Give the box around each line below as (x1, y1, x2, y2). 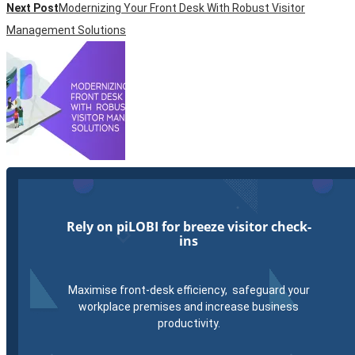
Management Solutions (6, 23, 126, 36)
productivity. (157, 317, 220, 330)
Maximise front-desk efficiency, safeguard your (67, 284, 310, 297)
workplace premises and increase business (78, 300, 299, 314)
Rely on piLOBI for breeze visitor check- (66, 217, 311, 235)
